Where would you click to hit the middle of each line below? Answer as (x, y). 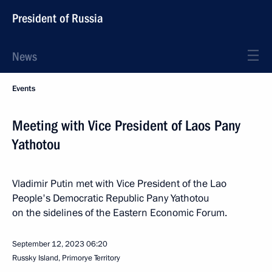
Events (24, 89)
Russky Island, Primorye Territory (66, 258)
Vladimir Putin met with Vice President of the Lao (119, 184)
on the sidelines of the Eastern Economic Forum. (120, 213)
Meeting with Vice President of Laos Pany (126, 126)
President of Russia (58, 18)
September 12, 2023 (48, 244)
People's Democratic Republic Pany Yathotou (110, 198)
